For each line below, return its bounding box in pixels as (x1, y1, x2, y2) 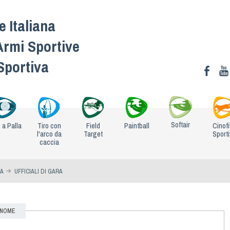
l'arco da (36, 129, 62, 139)
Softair (171, 120, 190, 130)
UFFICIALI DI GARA (14, 167, 63, 176)
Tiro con (37, 121, 61, 130)
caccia (39, 137, 59, 147)
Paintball (124, 121, 149, 130)
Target (83, 129, 103, 139)
